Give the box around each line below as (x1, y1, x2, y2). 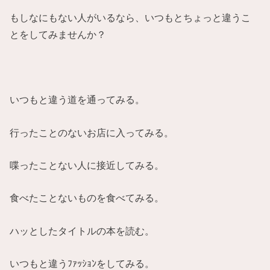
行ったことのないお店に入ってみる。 (10, 127, 174, 138)
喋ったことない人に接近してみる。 (10, 160, 165, 171)
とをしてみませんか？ (10, 28, 107, 40)
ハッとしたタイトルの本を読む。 (10, 225, 155, 236)
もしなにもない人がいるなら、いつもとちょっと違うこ (10, 11, 251, 23)
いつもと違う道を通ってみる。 (10, 94, 145, 105)
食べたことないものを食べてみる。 (10, 192, 165, 204)
